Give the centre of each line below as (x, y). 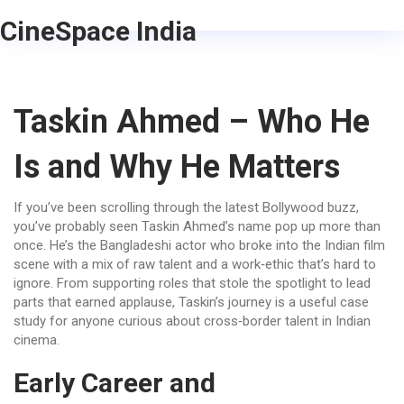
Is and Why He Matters (177, 167)
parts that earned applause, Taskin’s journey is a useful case (191, 302)
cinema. (37, 340)
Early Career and (115, 383)
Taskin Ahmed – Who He (192, 122)
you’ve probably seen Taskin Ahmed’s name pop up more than (197, 226)
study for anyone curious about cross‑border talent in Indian (192, 321)
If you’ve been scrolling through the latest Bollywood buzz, (186, 207)
